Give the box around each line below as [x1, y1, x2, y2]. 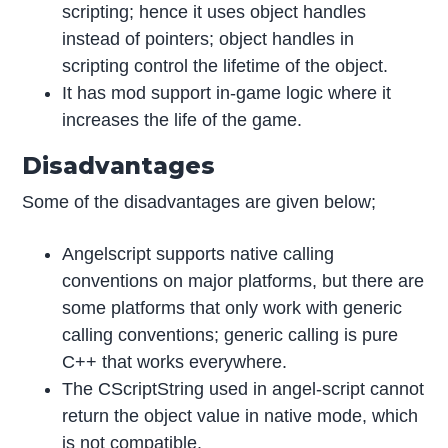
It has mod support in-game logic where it [62, 82, 392, 103]
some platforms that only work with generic [62, 297, 403, 318]
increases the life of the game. [62, 109, 303, 130]
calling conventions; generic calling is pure [62, 324, 399, 345]
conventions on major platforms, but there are [62, 270, 425, 291]
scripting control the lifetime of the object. [62, 55, 389, 76]
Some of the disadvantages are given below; [22, 191, 377, 212]
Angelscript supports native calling [62, 243, 335, 264]
